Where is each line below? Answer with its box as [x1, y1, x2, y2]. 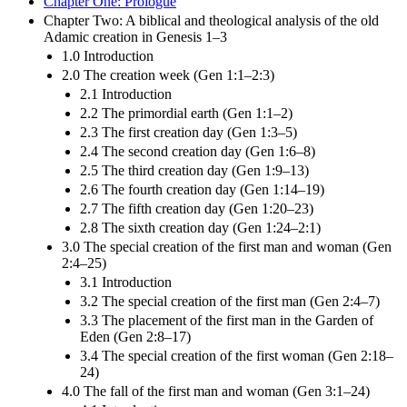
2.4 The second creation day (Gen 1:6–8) [80, 143, 315, 159]
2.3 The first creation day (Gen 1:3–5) [80, 124, 297, 140]
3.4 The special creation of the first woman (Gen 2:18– [80, 347, 393, 363]
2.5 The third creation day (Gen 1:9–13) [80, 162, 309, 178]
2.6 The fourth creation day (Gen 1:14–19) [80, 181, 324, 197]
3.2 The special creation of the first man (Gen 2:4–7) [80, 293, 380, 309]
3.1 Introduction [80, 273, 172, 290]
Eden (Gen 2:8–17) [80, 328, 191, 344]
